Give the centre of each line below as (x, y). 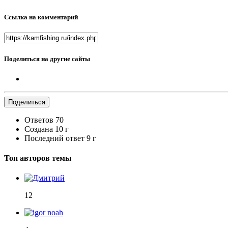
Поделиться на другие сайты (47, 59)
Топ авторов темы (38, 158)
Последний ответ (55, 138)
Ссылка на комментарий (41, 17)
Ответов (39, 120)
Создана (39, 129)
